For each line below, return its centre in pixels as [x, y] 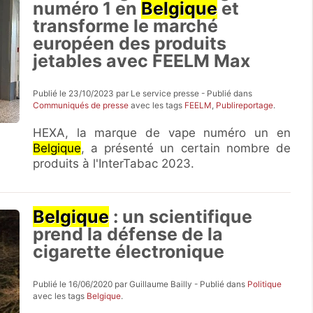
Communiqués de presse [81, 105]
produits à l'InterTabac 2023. [114, 163]
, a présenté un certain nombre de [186, 148]
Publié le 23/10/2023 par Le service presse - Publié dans [143, 93]
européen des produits [130, 43]
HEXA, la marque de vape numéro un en [162, 133]
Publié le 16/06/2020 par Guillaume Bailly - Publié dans [140, 284]
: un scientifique [181, 217]
